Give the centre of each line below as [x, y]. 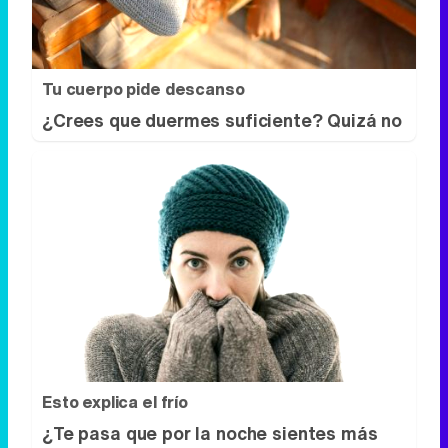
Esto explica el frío [115, 401]
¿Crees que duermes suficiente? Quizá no [222, 120]
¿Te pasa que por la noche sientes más [210, 432]
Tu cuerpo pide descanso [143, 89]
